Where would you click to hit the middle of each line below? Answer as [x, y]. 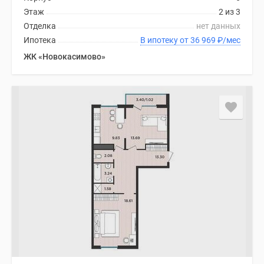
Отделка [40, 26]
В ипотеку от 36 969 [204, 40]
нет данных [218, 26]
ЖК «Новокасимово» [65, 57]
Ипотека [40, 40]
